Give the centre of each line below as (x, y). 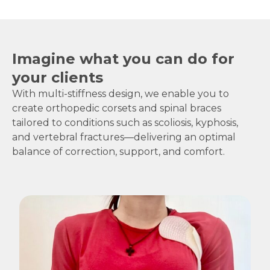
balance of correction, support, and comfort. (118, 152)
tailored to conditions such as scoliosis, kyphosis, (125, 123)
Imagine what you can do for (123, 59)
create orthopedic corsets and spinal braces (117, 108)
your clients (58, 78)
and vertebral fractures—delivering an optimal (124, 137)
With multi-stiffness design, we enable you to (121, 94)
